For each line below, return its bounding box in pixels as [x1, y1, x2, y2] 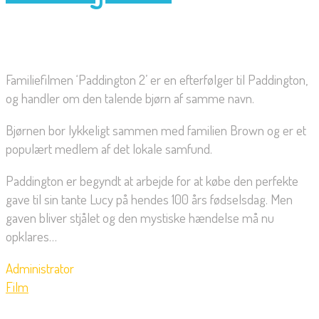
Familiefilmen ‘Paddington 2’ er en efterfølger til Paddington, [6, 70, 308, 89]
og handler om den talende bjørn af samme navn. [6, 89, 254, 108]
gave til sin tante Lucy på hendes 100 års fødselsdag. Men [6, 190, 293, 209]
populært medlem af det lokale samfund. [6, 140, 212, 158]
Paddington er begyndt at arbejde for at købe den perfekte [6, 172, 298, 190]
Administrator [6, 259, 74, 278]
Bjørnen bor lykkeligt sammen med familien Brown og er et [6, 121, 306, 140]
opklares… [6, 227, 57, 246]
